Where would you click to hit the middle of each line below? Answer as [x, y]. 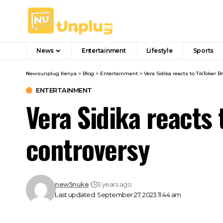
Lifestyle [159, 51]
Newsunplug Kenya [51, 73]
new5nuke [72, 184]
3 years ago [114, 184]
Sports [203, 51]
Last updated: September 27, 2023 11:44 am [118, 195]
